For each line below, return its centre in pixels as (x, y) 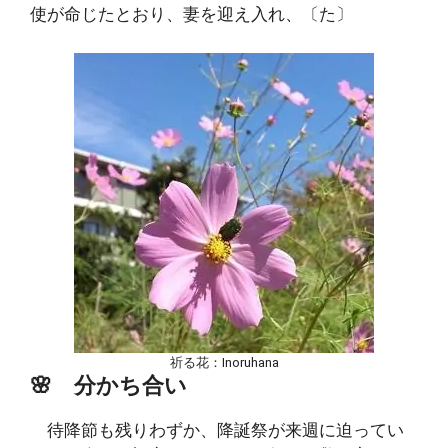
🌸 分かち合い (108, 384)
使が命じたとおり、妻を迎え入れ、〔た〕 (191, 14)
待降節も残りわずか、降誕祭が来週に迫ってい (217, 429)
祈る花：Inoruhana (224, 362)
